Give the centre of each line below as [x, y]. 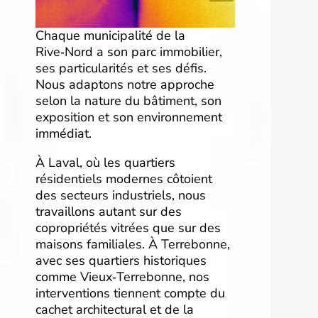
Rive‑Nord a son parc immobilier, [129, 52]
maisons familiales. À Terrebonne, [133, 245]
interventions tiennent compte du [130, 294]
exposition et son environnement [129, 117]
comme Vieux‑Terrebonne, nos [122, 277]
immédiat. [64, 134]
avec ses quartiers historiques [121, 261]
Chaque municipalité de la [110, 36]
